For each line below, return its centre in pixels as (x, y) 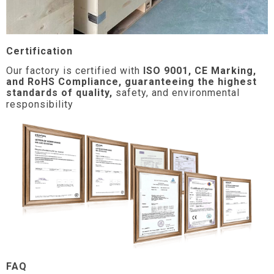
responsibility (40, 105)
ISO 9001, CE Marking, (198, 71)
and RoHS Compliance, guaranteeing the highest (131, 82)
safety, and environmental (178, 93)
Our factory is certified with (73, 71)
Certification (39, 51)
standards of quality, (61, 93)
